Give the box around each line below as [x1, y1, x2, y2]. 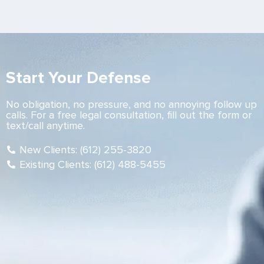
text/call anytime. [6, 118, 85, 132]
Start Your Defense [6, 67, 151, 88]
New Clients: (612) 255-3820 [19, 143, 151, 156]
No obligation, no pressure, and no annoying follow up [6, 97, 257, 111]
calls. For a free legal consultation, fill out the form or [6, 108, 252, 121]
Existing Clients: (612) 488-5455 [19, 157, 166, 171]
